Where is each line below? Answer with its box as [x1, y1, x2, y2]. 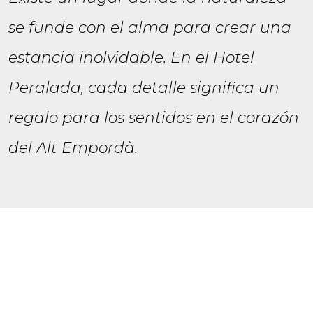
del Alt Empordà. [8, 138, 138, 156]
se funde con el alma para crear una [8, 18, 291, 36]
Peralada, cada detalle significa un [8, 78, 279, 96]
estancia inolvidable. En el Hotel [8, 48, 254, 66]
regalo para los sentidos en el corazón [8, 108, 299, 126]
